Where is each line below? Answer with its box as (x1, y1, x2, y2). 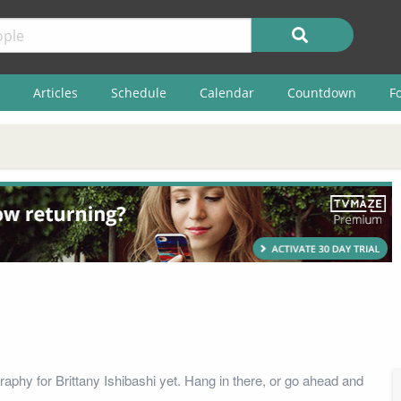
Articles (32, 83, 78, 101)
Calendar (199, 83, 254, 101)
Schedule (110, 83, 166, 101)
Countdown (286, 83, 356, 101)
